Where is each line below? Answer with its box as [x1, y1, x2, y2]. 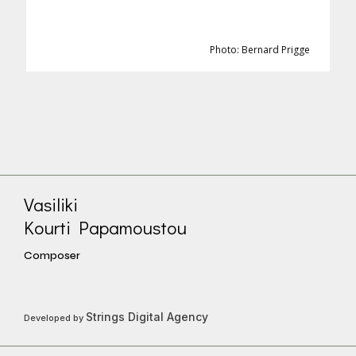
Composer [24, 249, 80, 262]
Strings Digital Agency [86, 310, 208, 323]
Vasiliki [24, 192, 78, 216]
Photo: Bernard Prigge [210, 43, 310, 56]
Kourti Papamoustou [24, 215, 187, 239]
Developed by [24, 312, 86, 323]
